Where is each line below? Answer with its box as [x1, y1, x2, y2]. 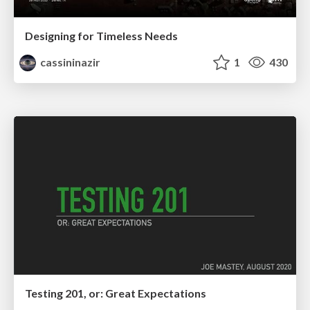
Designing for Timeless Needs [25, 28, 178, 42]
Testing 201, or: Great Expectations [25, 286, 206, 300]
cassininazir [38, 55, 101, 69]
